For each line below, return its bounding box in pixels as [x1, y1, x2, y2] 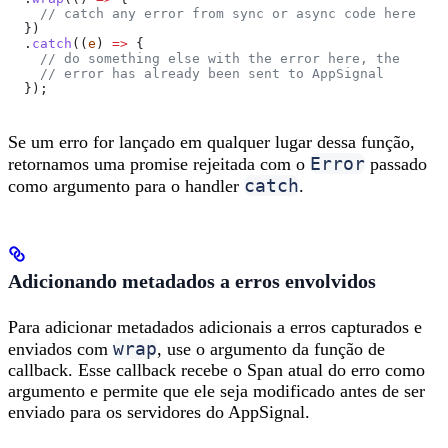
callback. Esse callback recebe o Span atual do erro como [8, 359, 425, 380]
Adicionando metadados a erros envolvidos [8, 270, 376, 293]
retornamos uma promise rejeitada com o [8, 153, 310, 174]
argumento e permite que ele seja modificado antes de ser [8, 380, 425, 401]
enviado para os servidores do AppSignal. [8, 401, 310, 422]
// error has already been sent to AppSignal [8, 66, 384, 82]
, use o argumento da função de [157, 338, 385, 359]
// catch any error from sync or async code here [8, 6, 416, 22]
